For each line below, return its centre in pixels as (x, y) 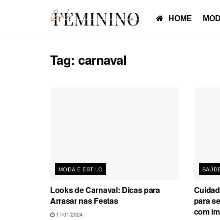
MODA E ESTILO (81, 169)
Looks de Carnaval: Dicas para (105, 190)
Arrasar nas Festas (84, 200)
